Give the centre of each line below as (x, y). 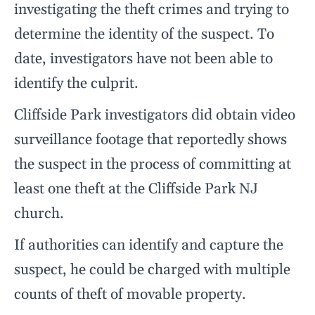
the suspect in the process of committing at (153, 165)
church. (39, 214)
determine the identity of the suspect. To (144, 35)
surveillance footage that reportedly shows (150, 140)
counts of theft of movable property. (130, 295)
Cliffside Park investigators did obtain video (155, 116)
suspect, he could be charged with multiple (152, 270)
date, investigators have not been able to (143, 59)
